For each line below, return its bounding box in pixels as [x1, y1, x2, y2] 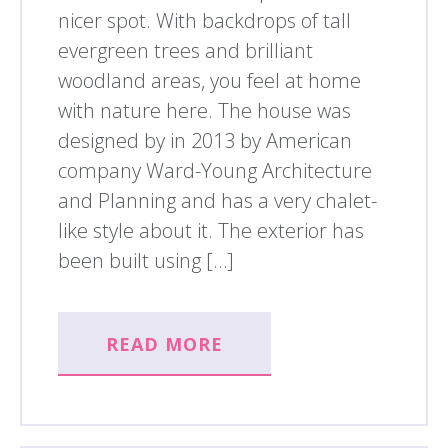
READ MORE [106, 331, 223, 356]
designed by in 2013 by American [58, 126, 352, 154]
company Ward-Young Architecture [58, 156, 372, 184]
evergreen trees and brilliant [58, 36, 313, 64]
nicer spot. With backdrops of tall [58, 6, 351, 34]
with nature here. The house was [58, 96, 351, 124]
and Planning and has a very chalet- [58, 186, 377, 214]
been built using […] [58, 246, 234, 274]
